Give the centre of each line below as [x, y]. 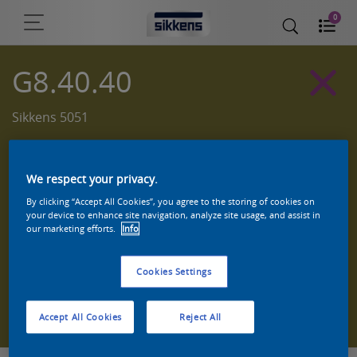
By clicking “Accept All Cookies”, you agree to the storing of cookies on [171, 202]
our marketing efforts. [73, 229]
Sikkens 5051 [50, 117]
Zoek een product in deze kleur [239, 301]
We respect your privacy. [92, 179]
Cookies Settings [174, 272]
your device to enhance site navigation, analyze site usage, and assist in [174, 215]
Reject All [201, 317]
